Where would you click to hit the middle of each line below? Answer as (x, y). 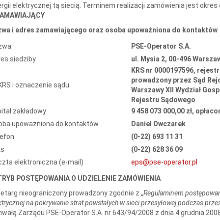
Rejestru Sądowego (163, 99)
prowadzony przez (161, 80)
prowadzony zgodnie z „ (106, 193)
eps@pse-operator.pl (164, 162)
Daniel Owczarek (158, 124)
